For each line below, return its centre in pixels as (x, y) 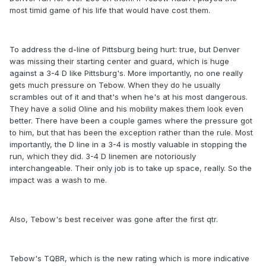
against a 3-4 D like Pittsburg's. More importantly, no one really (126, 73)
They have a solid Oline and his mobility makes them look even (126, 109)
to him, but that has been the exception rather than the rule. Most (131, 133)
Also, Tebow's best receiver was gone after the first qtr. (114, 219)
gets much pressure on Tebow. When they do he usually (115, 85)
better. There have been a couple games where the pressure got (131, 121)
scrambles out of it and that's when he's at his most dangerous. (129, 97)
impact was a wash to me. (58, 180)
